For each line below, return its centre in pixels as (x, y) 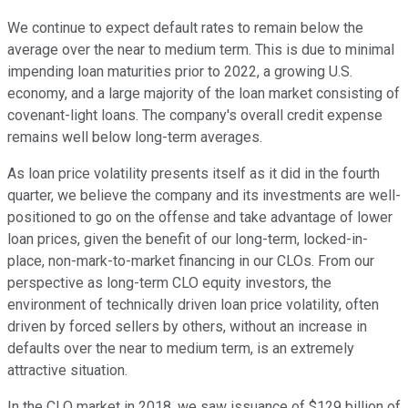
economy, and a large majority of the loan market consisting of (204, 94)
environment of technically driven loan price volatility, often (193, 305)
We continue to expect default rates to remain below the (185, 28)
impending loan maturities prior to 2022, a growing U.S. (180, 72)
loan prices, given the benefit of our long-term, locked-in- (188, 240)
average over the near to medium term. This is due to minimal (201, 50)
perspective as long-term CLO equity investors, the (169, 283)
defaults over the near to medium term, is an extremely (181, 349)
